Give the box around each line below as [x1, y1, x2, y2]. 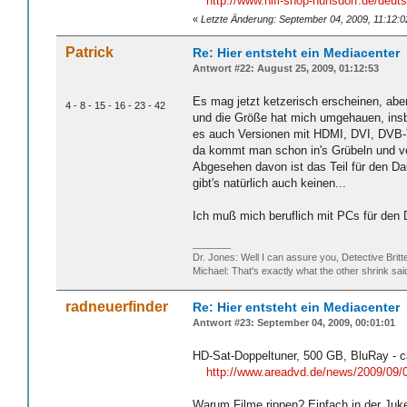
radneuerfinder [65, 299, 168, 315]
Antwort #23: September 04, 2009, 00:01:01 [193, 317, 395, 329]
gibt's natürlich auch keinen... [193, 176, 346, 190]
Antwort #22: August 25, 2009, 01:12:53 [193, 63, 379, 74]
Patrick [65, 45, 114, 61]
